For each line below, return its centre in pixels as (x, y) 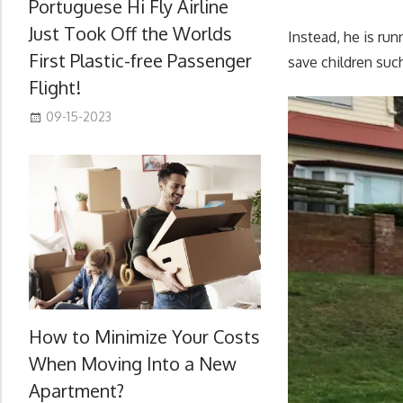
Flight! (55, 87)
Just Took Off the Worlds (130, 33)
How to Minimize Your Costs (144, 336)
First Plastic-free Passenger (140, 60)
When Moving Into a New (133, 363)
